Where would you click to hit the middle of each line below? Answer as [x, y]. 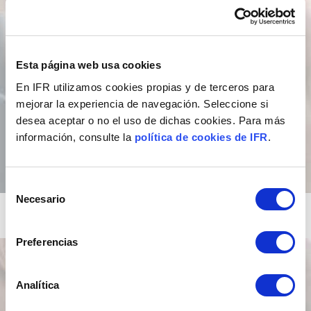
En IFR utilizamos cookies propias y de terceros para [145, 87]
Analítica [37, 285]
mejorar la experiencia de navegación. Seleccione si [142, 103]
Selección [27, 185]
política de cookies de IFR [201, 137]
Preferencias [47, 242]
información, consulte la [75, 137]
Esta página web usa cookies [89, 65]
